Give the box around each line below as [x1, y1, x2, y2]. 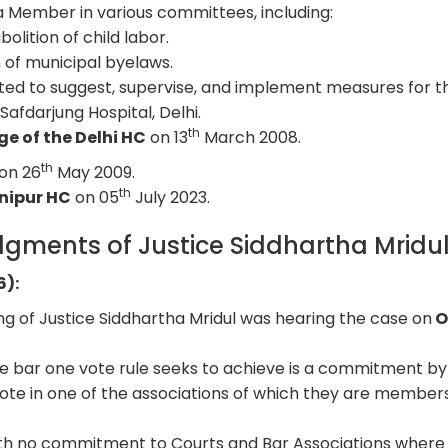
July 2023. [131, 185, 211, 209]
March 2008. [200, 125, 302, 149]
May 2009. [53, 160, 136, 184]
